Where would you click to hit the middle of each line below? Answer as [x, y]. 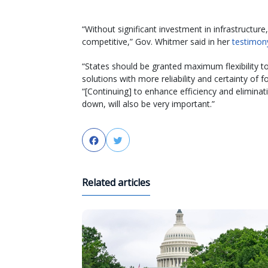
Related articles [116, 182]
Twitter [140, 140]
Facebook [121, 140]
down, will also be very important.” [148, 103]
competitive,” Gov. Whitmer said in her [157, 41]
